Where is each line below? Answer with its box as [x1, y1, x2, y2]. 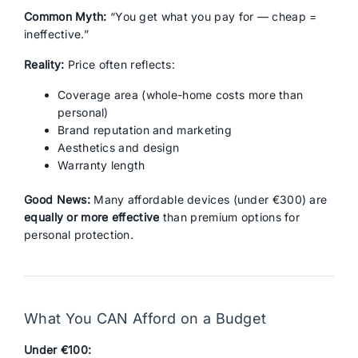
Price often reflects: [64, 58, 176, 71]
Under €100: [24, 343, 92, 356]
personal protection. [24, 228, 134, 241]
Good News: [24, 193, 90, 206]
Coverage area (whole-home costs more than [58, 88, 304, 101]
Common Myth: [24, 10, 107, 23]
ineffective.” [24, 27, 89, 41]
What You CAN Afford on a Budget [24, 310, 267, 327]
